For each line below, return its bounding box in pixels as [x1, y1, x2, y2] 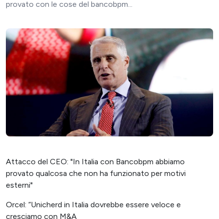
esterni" [6, 180, 33, 190]
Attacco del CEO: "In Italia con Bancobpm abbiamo [6, 157, 185, 167]
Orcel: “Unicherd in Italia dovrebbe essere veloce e [6, 200, 181, 210]
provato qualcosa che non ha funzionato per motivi [6, 169, 186, 178]
